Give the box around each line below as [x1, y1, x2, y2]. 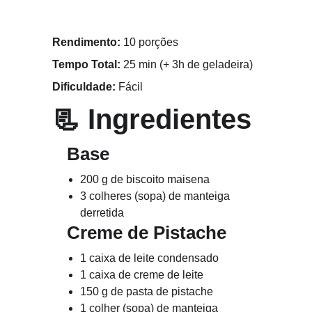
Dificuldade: [52, 81, 116, 93]
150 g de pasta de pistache [80, 286, 214, 297]
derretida [80, 207, 125, 219]
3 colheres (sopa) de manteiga [80, 190, 233, 202]
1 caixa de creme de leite [80, 269, 204, 281]
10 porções [120, 36, 179, 48]
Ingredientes [88, 104, 252, 134]
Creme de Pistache [67, 222, 227, 243]
